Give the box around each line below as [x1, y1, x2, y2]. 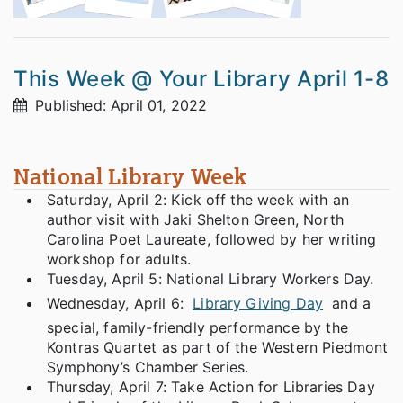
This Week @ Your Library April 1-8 [13, 66, 390, 93]
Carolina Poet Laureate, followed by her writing [47, 230, 377, 249]
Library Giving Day [193, 294, 324, 313]
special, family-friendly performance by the [47, 318, 348, 337]
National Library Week [13, 162, 247, 191]
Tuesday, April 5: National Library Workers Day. [47, 270, 374, 289]
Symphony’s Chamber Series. [47, 358, 254, 377]
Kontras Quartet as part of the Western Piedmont [47, 338, 389, 357]
